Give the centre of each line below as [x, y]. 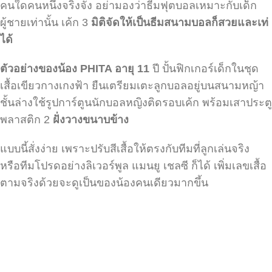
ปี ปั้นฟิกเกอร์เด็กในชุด [206, 69]
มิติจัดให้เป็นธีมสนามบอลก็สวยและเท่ [180, 23]
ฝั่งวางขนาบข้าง [91, 120]
